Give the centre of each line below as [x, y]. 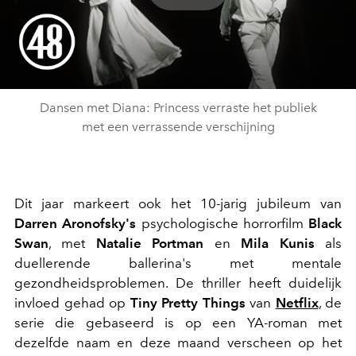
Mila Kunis [278, 243]
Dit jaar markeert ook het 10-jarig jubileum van [178, 203]
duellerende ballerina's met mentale [178, 263]
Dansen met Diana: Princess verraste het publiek [178, 107]
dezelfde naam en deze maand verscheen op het [178, 342]
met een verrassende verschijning [178, 126]
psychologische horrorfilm [222, 223]
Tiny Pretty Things [188, 302]
